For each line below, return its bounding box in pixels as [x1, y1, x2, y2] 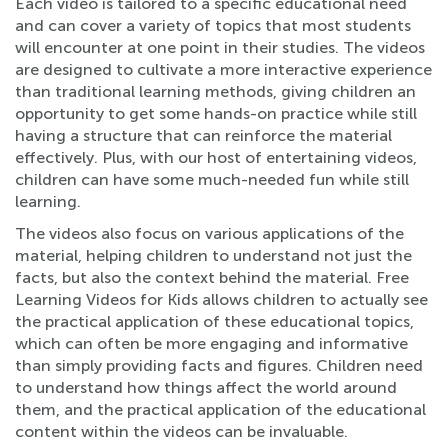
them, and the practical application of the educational [15, 400, 426, 419]
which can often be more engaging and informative [15, 334, 408, 353]
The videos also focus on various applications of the [15, 224, 404, 243]
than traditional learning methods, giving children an [15, 82, 416, 101]
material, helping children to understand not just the [15, 246, 412, 265]
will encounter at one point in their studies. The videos [15, 38, 425, 57]
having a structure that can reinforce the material [15, 126, 392, 145]
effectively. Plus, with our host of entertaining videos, [15, 148, 417, 167]
